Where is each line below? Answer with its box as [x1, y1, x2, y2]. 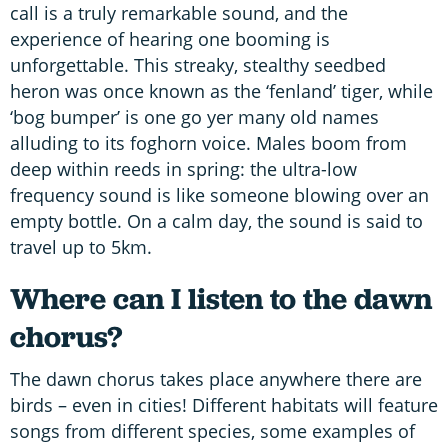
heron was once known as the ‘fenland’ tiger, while [10, 78, 433, 103]
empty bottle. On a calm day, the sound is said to [10, 208, 423, 233]
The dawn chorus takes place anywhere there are [10, 366, 422, 391]
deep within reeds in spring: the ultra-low [10, 156, 357, 181]
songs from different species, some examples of [10, 418, 415, 443]
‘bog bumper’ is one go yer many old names [10, 104, 379, 129]
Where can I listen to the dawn [10, 278, 432, 318]
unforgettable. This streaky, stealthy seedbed [10, 52, 386, 77]
